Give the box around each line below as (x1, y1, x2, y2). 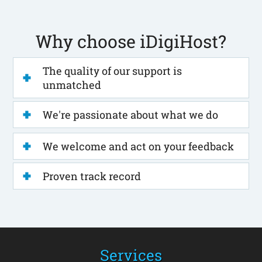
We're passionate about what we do (43, 107, 219, 122)
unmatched (43, 77, 102, 92)
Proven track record (43, 168, 142, 183)
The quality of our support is (43, 63, 182, 78)
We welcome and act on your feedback (43, 139, 235, 153)
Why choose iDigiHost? (36, 29, 226, 53)
